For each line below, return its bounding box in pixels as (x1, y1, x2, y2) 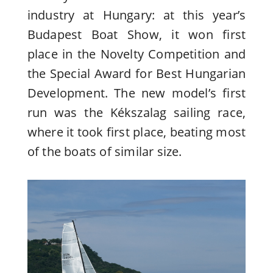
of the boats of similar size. (27, 143, 182, 160)
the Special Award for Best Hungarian (27, 65, 246, 82)
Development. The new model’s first (27, 84, 246, 101)
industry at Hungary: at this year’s (27, 6, 246, 23)
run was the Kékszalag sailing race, (27, 104, 246, 121)
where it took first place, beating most (27, 123, 246, 140)
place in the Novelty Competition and (27, 45, 246, 62)
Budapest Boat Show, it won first (27, 26, 246, 43)
